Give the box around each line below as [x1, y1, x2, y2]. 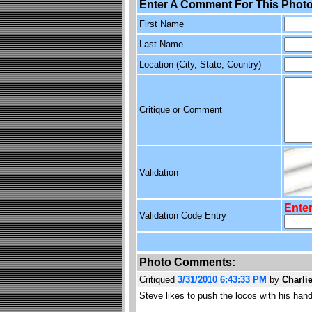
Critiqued [139, 274, 178, 285]
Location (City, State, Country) [139, 59, 261, 70]
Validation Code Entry [139, 210, 226, 221]
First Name [139, 19, 184, 29]
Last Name [139, 39, 183, 49]
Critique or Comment [139, 104, 222, 115]
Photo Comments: [139, 256, 235, 268]
